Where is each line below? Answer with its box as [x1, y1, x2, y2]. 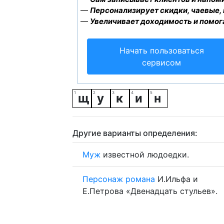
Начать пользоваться [119, 45, 204, 55]
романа [125, 174, 155, 184]
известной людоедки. [100, 149, 189, 159]
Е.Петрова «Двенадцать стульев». [82, 186, 217, 196]
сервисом [142, 57, 181, 67]
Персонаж [82, 174, 123, 184]
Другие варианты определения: [72, 128, 197, 138]
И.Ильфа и [155, 174, 198, 184]
